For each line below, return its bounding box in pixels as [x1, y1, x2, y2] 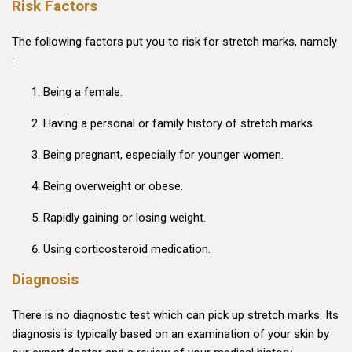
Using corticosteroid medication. [43, 242, 211, 257]
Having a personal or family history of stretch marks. [43, 116, 315, 131]
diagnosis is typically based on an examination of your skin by [12, 327, 329, 342]
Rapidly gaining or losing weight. [43, 211, 206, 225]
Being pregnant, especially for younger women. [43, 148, 284, 163]
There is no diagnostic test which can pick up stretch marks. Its [12, 308, 339, 323]
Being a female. [43, 85, 123, 100]
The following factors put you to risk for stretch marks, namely [12, 35, 337, 49]
